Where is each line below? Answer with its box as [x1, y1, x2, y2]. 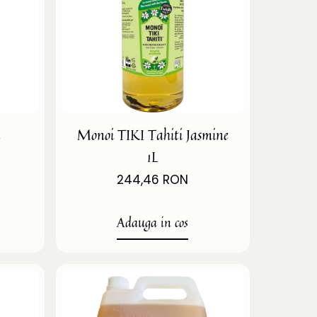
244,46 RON [117, 171, 189, 188]
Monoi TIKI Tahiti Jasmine [76, 123, 229, 146]
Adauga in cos [117, 212, 189, 232]
